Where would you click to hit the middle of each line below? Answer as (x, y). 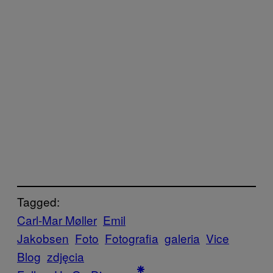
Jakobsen (43, 238)
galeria (182, 238)
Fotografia (132, 238)
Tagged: (38, 202)
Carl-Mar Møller (57, 220)
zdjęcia (66, 257)
